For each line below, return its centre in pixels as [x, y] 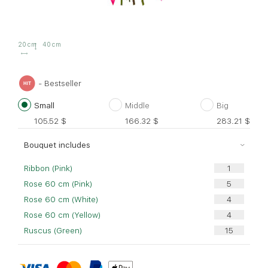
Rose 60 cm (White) [61, 199]
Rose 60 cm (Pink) [58, 183]
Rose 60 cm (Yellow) [62, 214]
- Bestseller [59, 83]
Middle [137, 106]
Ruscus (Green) [53, 230]
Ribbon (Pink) [48, 168]
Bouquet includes [57, 144]
